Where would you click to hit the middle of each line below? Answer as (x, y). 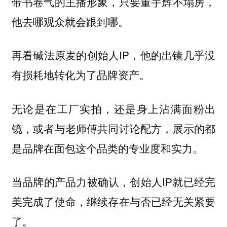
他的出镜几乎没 (178, 55)
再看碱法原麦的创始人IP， (76, 55)
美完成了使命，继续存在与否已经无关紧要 (113, 201)
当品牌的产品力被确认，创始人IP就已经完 (113, 182)
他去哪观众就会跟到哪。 (70, 21)
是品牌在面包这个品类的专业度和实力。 (107, 148)
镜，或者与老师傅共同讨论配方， (92, 128)
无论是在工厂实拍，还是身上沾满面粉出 (113, 108)
